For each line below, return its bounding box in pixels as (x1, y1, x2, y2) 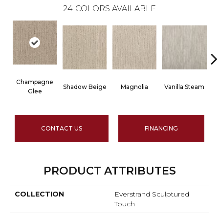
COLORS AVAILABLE (75, 4, 156, 14)
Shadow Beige (63, 83, 107, 90)
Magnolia (121, 83, 148, 90)
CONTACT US (41, 125, 82, 132)
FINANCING (145, 125, 178, 132)
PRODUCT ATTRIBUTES (43, 164, 176, 178)
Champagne (16, 78, 53, 86)
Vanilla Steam (164, 83, 204, 90)
